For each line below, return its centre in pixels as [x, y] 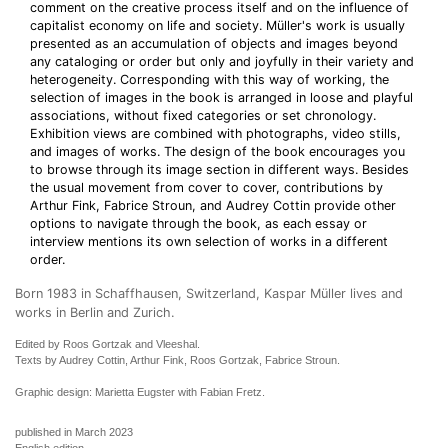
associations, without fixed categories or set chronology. [203, 115]
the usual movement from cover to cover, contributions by [206, 187]
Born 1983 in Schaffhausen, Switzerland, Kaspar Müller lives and [209, 293]
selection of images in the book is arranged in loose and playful [221, 97]
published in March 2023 [74, 432]
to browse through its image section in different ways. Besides [219, 169]
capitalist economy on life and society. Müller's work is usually [217, 25]
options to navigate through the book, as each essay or [198, 223]
